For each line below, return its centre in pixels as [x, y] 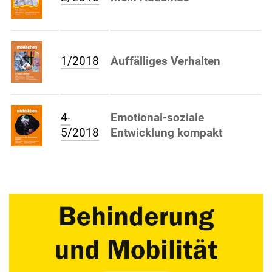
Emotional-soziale [157, 117]
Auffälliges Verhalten [165, 61]
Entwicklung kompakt [166, 132]
